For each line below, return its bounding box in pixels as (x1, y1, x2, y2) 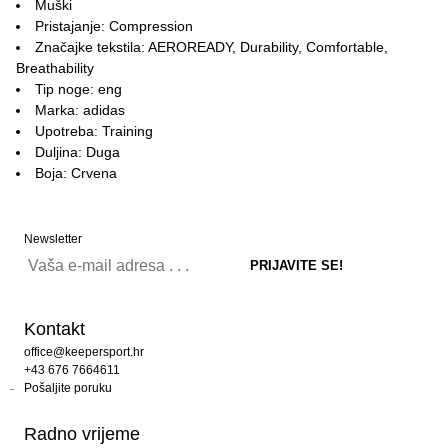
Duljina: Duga (35, 144, 120, 160)
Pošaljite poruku (24, 381, 112, 395)
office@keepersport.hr (24, 345, 144, 359)
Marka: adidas (35, 102, 125, 118)
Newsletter (24, 232, 82, 246)
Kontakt (24, 319, 85, 339)
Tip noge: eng (35, 81, 122, 97)
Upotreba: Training (35, 123, 153, 139)
